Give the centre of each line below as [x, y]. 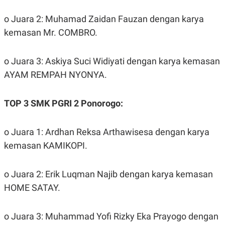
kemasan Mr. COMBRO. [51, 32]
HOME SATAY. [32, 187]
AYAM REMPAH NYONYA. [55, 74]
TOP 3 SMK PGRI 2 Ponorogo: [64, 103]
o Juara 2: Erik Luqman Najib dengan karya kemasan [108, 174]
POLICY [20, 7]
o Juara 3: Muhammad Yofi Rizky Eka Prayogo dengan [111, 216]
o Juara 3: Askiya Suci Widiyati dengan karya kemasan [112, 61]
